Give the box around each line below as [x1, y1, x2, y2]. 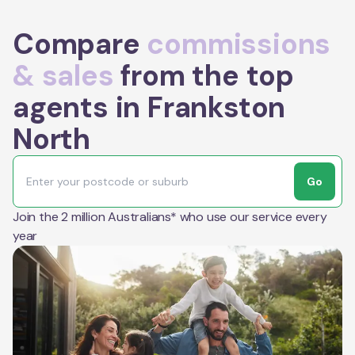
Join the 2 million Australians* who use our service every [13, 208, 327, 225]
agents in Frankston [13, 88, 286, 126]
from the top [113, 56, 295, 94]
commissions [147, 25, 331, 63]
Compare [13, 25, 147, 63]
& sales [13, 56, 114, 94]
